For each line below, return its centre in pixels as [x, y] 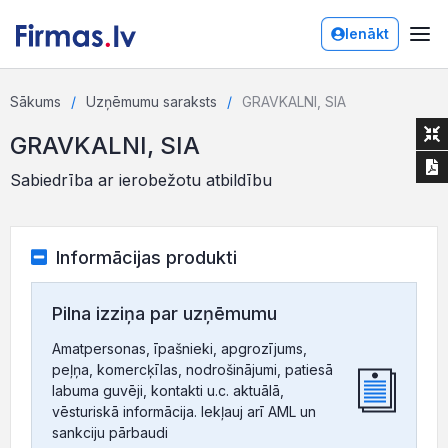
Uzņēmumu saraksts [151, 101]
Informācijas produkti [146, 257]
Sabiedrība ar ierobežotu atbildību [141, 180]
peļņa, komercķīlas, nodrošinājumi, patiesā [192, 369]
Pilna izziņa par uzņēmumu [164, 313]
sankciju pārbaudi [110, 432]
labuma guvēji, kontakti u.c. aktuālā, [168, 390]
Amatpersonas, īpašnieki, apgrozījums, [179, 348]
